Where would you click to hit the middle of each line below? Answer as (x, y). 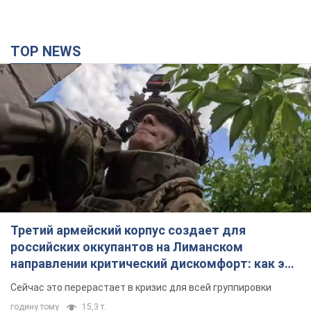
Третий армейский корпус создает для (128, 230)
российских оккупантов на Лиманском (127, 246)
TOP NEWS (51, 51)
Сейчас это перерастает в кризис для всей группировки (141, 287)
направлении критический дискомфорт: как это (155, 263)
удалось (36, 280)
